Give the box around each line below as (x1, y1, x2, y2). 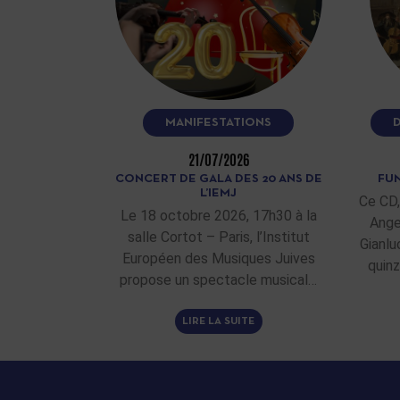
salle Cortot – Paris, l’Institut (127, 229, 310, 246)
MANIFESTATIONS (165, 117, 271, 129)
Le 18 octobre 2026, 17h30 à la (120, 207, 317, 225)
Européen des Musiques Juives (121, 250, 315, 268)
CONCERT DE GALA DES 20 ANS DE (114, 173, 322, 186)
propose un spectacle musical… (120, 271, 317, 289)
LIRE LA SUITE (182, 316, 254, 326)
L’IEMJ (200, 187, 237, 200)
